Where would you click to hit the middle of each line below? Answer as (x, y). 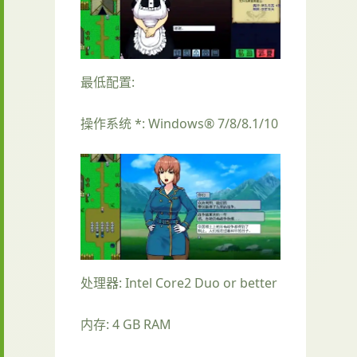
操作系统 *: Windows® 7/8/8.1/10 (179, 124)
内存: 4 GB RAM (126, 325)
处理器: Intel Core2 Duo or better (179, 283)
